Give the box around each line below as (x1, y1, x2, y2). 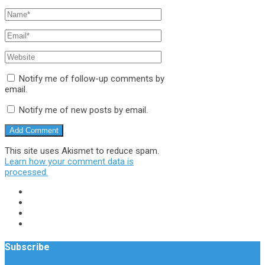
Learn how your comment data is (5, 156, 134, 167)
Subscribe (5, 241, 50, 253)
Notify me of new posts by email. (19, 105, 148, 116)
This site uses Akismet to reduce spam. (5, 146, 159, 157)
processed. (5, 167, 48, 178)
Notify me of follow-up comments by (19, 73, 164, 85)
